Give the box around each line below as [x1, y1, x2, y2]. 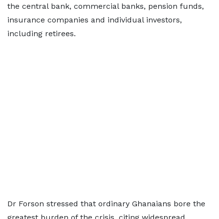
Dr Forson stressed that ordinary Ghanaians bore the [7, 199, 205, 208]
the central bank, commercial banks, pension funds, [7, 1, 204, 11]
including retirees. [7, 29, 76, 38]
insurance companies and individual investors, [7, 15, 182, 24]
